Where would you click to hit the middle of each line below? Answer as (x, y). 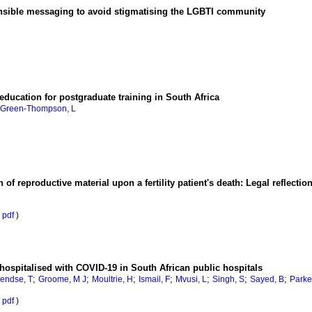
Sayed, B (267, 280)
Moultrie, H (112, 280)
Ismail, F (154, 280)
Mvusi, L (191, 280)
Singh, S (228, 280)
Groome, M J (62, 280)
